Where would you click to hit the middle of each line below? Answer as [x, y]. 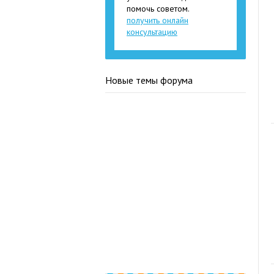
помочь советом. [158, 9]
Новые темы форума [149, 80]
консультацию [152, 32]
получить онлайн [157, 20]
